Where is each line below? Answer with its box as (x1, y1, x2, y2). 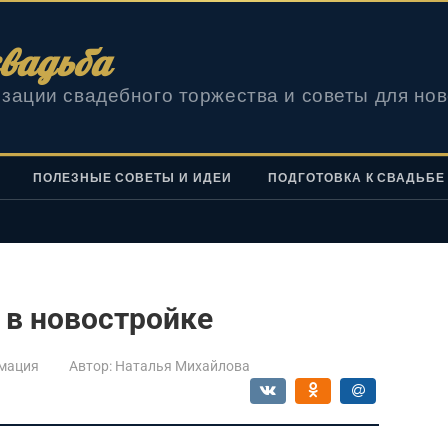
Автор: (69, 358, 112, 374)
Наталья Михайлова (115, 358, 250, 374)
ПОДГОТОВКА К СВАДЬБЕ (267, 171, 446, 185)
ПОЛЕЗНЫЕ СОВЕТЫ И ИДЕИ (32, 171, 232, 185)
